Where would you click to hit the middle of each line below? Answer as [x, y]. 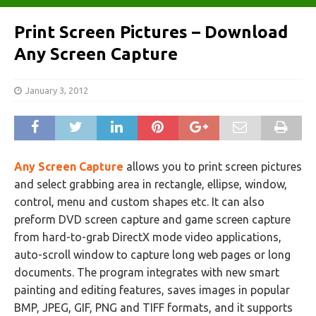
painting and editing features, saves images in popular [152, 290]
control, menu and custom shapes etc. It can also [139, 202]
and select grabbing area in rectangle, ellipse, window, [151, 184]
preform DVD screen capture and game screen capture [152, 219]
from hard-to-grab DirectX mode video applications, [148, 237]
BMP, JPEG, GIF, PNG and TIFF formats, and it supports [153, 308]
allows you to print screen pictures [213, 166]
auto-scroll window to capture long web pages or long [152, 255]
